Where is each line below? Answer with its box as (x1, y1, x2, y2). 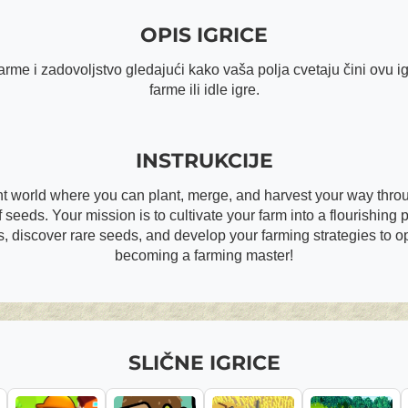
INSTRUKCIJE (135, 148, 273, 173)
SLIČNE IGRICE (127, 351, 280, 375)
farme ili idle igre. (148, 82, 260, 97)
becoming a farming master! (115, 248, 293, 263)
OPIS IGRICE (140, 23, 268, 47)
